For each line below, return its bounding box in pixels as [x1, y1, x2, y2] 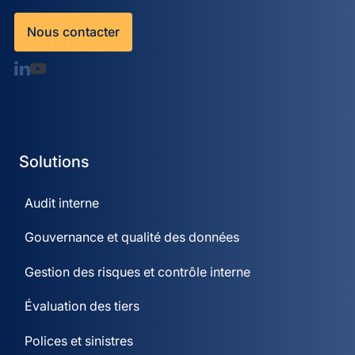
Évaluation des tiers [24, 298, 139, 315]
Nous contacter [27, 24, 120, 40]
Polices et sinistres [24, 332, 133, 349]
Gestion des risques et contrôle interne [24, 263, 250, 280]
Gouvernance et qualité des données [24, 229, 239, 246]
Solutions [19, 152, 90, 171]
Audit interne [24, 195, 99, 211]
